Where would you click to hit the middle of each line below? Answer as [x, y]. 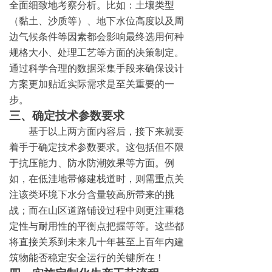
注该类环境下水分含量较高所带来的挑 [92, 194]
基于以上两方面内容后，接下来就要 [97, 131]
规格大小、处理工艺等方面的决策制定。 [97, 52]
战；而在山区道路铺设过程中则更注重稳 [97, 210]
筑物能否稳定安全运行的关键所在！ [87, 257]
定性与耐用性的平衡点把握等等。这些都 [97, 226]
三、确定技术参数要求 [67, 115]
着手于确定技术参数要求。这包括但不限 [97, 147]
